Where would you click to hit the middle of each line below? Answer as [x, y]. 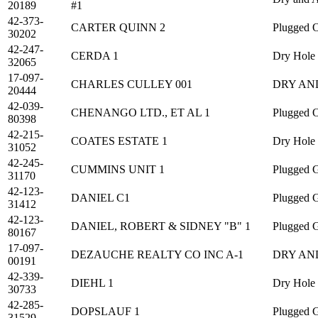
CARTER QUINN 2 [118, 28]
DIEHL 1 [92, 283]
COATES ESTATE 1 [119, 141]
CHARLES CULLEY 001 [132, 84]
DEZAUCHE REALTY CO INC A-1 [157, 255]
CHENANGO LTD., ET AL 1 [141, 113]
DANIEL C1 [100, 198]
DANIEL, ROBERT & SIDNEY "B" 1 [161, 226]
